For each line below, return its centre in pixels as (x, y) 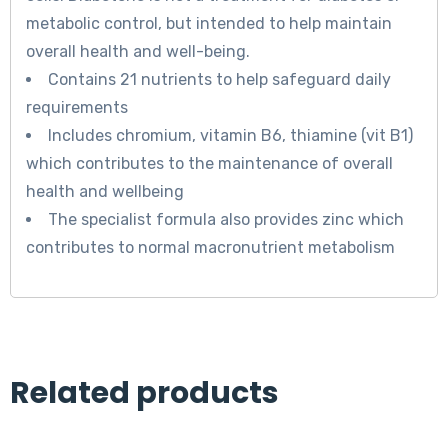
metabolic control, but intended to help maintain (209, 24)
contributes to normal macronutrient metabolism (210, 248)
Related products (144, 393)
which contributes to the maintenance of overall (209, 164)
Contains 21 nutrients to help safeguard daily (219, 80)
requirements (77, 108)
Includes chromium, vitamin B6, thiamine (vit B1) (230, 136)
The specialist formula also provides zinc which (226, 220)
